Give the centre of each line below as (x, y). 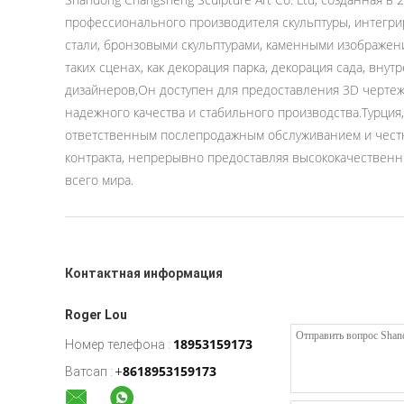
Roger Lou (96, 315)
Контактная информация (144, 273)
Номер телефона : (118, 344)
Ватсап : (89, 372)
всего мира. (99, 180)
